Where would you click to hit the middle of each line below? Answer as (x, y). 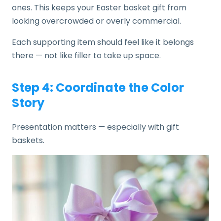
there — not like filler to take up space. (86, 55)
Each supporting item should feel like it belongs (103, 42)
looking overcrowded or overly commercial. (96, 21)
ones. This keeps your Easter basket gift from (99, 7)
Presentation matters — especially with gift (95, 127)
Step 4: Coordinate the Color (98, 87)
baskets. (28, 140)
